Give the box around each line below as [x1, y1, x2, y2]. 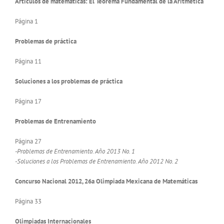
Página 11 [15, 57, 41, 65]
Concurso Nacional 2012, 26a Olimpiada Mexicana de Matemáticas [15, 177, 197, 185]
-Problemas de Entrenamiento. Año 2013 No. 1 [15, 147, 135, 155]
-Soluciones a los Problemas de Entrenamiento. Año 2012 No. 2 [15, 157, 178, 165]
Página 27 [15, 137, 41, 145]
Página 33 [15, 197, 41, 205]
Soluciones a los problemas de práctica [15, 77, 122, 85]
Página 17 [15, 97, 41, 105]
